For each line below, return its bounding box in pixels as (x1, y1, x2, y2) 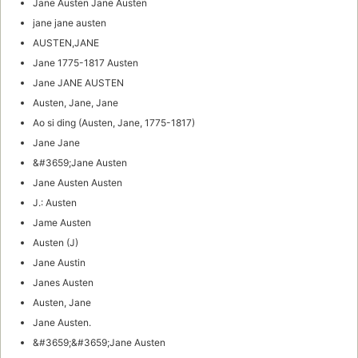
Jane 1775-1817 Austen (33, 57, 138, 70)
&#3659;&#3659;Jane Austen (33, 336, 165, 349)
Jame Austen (33, 217, 91, 229)
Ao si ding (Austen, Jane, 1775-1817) (33, 117, 195, 129)
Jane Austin (33, 257, 86, 269)
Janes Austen (33, 276, 93, 289)
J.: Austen (33, 197, 77, 209)
